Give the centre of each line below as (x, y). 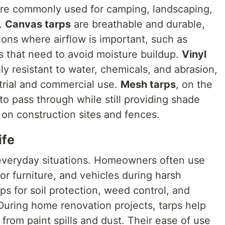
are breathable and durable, (138, 24)
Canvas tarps (38, 24)
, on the (194, 85)
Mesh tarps (148, 85)
